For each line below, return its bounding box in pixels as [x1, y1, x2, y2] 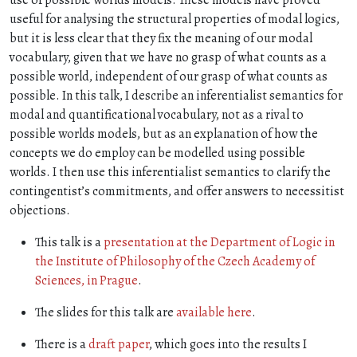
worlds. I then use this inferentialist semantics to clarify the [10, 163, 331, 181]
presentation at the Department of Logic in [104, 233, 335, 251]
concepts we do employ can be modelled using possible [10, 144, 305, 162]
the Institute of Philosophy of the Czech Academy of [35, 253, 315, 270]
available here [176, 304, 252, 321]
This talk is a [35, 233, 104, 251]
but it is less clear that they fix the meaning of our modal [10, 29, 312, 47]
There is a [35, 335, 88, 353]
